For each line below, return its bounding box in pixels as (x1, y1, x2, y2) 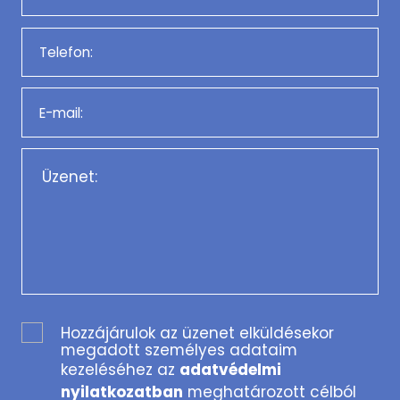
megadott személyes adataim (61, 339, 298, 362)
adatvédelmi (179, 359, 282, 381)
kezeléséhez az (61, 359, 180, 381)
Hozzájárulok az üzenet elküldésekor (61, 322, 335, 345)
